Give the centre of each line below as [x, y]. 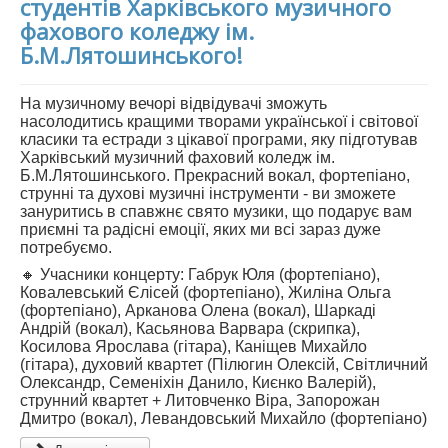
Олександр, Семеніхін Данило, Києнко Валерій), [198, 383]
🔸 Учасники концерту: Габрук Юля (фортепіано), [200, 275]
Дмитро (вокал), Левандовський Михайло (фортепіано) [223, 419]
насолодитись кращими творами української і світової [219, 122]
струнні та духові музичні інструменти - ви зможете [208, 194]
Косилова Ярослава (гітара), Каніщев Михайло [193, 347]
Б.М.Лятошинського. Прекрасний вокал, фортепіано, [215, 176]
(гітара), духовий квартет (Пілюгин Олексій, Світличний [224, 365]
